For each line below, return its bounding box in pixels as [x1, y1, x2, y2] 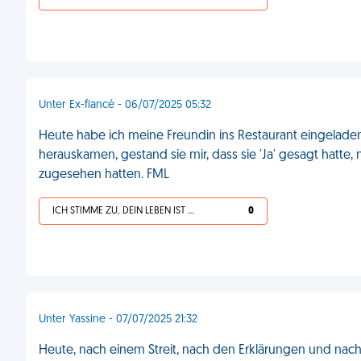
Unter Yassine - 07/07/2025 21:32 [39, 313, 197, 326]
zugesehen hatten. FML [39, 168, 169, 181]
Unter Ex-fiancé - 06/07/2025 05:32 [39, 99, 211, 111]
